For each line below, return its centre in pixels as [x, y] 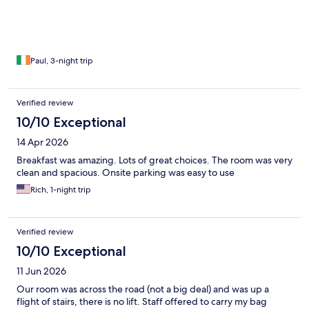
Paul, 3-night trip [62, 61]
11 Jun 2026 [41, 271]
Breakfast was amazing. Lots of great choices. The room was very [154, 160]
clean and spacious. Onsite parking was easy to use [126, 173]
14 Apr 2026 [42, 142]
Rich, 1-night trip [61, 190]
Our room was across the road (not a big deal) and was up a [143, 289]
